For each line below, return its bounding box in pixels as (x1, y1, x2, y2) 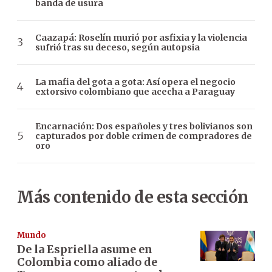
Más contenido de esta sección (17, 186, 248, 207)
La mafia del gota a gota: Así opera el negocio (35, 76, 236, 87)
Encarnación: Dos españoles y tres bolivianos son (35, 120, 253, 132)
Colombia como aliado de (17, 254, 157, 269)
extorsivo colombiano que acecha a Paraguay (35, 86, 235, 97)
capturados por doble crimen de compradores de (35, 130, 252, 141)
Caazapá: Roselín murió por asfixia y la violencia (35, 32, 247, 43)
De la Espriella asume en (17, 242, 152, 256)
